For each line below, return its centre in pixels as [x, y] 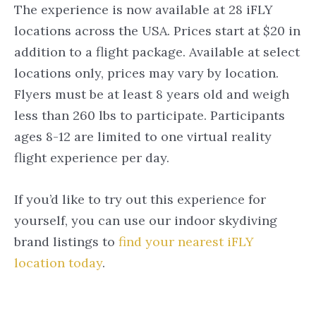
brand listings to [66, 241]
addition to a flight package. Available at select [157, 51]
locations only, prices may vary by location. [146, 73]
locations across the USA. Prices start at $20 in [157, 30]
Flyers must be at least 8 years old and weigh [152, 94]
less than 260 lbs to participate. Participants [150, 115]
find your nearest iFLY [186, 241]
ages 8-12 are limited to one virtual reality [143, 136]
